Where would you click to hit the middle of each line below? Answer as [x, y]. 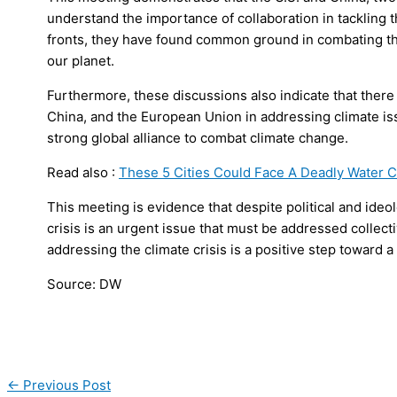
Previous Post [65, 385]
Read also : [83, 172]
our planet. [81, 60]
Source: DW [84, 284]
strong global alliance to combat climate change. [198, 137]
